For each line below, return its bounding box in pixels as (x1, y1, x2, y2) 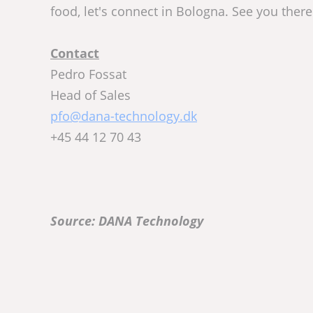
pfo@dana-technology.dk (50, 108, 197, 125)
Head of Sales (50, 87, 131, 104)
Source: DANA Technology (50, 212, 203, 230)
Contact (50, 45, 99, 62)
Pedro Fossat (50, 66, 126, 83)
